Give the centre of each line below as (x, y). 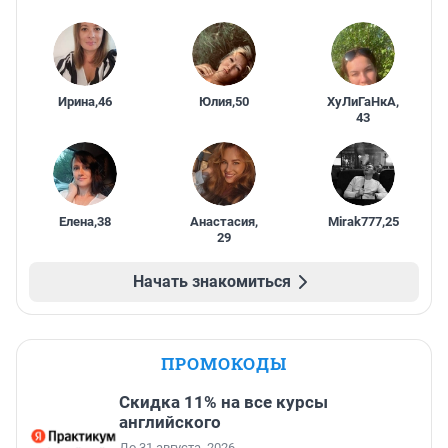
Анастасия (222, 222)
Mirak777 (354, 222)
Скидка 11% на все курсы (223, 402)
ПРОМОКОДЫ (224, 364)
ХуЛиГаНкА (362, 102)
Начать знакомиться (212, 282)
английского (170, 422)
